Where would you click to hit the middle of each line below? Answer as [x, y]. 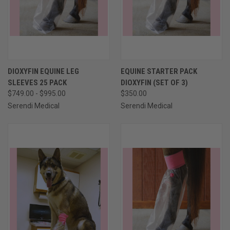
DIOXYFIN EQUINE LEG [43, 72]
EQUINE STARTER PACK [159, 72]
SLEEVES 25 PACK [37, 83]
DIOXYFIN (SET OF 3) [154, 83]
